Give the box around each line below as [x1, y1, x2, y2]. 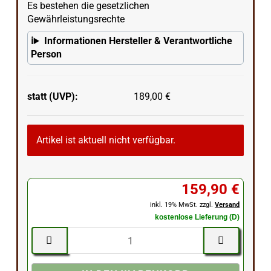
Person [30, 48, 62, 60]
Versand [215, 201, 240, 209]
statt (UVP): [27, 90, 78, 102]
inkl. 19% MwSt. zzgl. [150, 201, 215, 209]
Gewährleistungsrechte [27, 13, 125, 25]
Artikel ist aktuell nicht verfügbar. [36, 134, 175, 146]
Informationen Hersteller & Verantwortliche [44, 35, 232, 47]
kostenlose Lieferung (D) [155, 213, 240, 221]
